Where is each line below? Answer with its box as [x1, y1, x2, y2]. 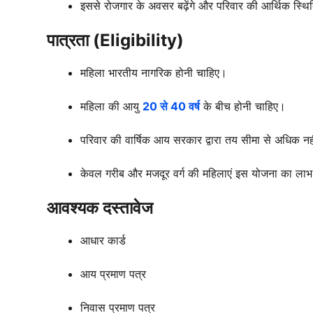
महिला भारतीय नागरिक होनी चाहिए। [80, 66, 227, 80]
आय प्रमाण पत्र [80, 267, 146, 282]
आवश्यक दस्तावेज [47, 198, 153, 219]
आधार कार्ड [80, 233, 126, 248]
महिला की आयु [80, 99, 139, 114]
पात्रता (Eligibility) [47, 30, 184, 51]
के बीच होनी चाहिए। [203, 99, 286, 114]
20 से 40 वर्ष [143, 99, 200, 114]
